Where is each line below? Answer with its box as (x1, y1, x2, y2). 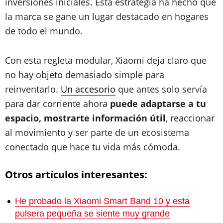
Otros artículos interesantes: (5, 168, 147, 181)
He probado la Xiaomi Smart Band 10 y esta (15, 196, 190, 206)
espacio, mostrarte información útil (5, 112, 166, 124)
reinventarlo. (5, 83, 61, 95)
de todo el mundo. (5, 25, 83, 37)
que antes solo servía (115, 83, 207, 95)
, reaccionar (166, 112, 215, 124)
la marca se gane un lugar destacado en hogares (5, 10, 209, 22)
